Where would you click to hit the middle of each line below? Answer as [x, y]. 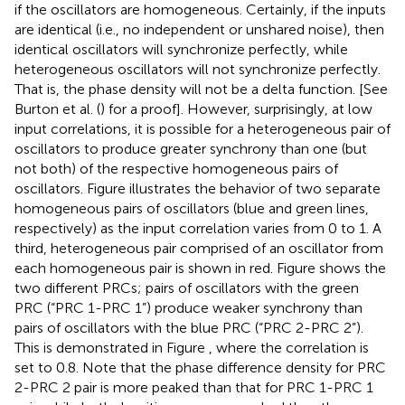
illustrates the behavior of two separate [255, 189]
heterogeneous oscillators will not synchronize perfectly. [198, 70]
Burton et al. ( [57, 109]
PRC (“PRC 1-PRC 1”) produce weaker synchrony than [188, 308]
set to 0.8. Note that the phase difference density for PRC [200, 368]
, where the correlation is [289, 348]
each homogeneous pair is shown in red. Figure [167, 268]
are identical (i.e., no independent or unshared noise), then [199, 30]
